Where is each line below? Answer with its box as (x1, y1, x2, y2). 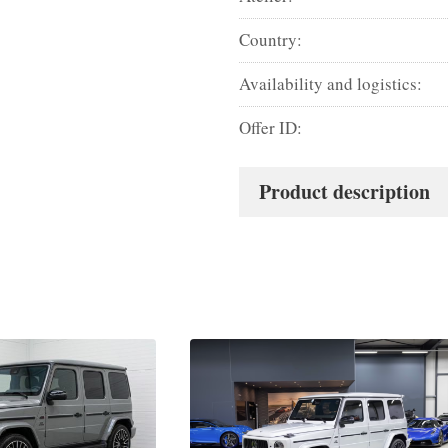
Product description (259, 176, 431, 206)
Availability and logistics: (239, 71, 423, 95)
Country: (239, 27, 303, 51)
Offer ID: (239, 115, 303, 139)
